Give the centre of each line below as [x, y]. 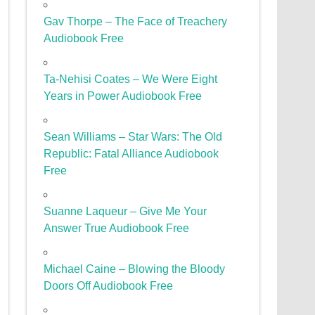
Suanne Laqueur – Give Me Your [126, 212]
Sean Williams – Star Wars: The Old [133, 137]
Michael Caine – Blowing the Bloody [135, 269]
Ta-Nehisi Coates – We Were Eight [131, 79]
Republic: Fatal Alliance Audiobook [131, 154]
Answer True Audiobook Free [117, 229]
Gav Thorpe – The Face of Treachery [136, 22]
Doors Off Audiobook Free [109, 286]
